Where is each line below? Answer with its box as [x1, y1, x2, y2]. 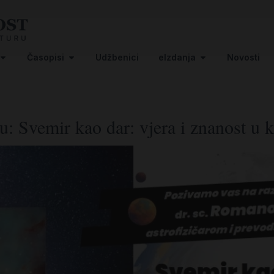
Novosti [227, 51, 260, 62]
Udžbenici [95, 51, 139, 62]
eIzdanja [158, 51, 196, 62]
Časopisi [27, 51, 64, 62]
